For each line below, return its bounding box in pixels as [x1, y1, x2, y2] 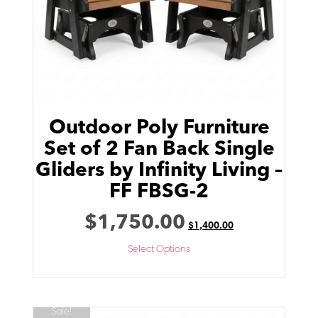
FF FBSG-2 [109, 182, 209, 202]
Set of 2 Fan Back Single [43, 139, 275, 160]
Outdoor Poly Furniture [48, 118, 270, 138]
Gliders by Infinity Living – [35, 160, 283, 181]
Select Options [128, 244, 190, 255]
